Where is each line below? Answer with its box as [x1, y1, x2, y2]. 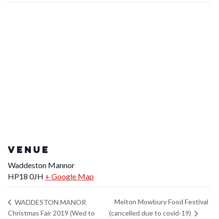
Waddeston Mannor [8, 160, 75, 170]
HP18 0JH [8, 171, 44, 181]
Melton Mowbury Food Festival [114, 197, 208, 206]
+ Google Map [45, 171, 94, 181]
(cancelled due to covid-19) [109, 209, 193, 218]
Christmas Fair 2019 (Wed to [8, 209, 95, 218]
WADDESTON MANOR [13, 197, 86, 206]
